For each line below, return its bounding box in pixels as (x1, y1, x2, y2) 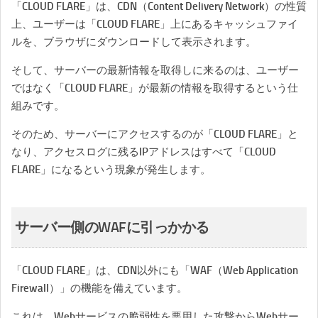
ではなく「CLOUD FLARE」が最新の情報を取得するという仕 (11, 82, 298, 94)
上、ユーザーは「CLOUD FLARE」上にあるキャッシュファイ (11, 18, 298, 31)
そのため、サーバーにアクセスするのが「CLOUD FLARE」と (11, 128, 298, 141)
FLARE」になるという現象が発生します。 (11, 163, 211, 176)
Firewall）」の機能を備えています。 (11, 282, 187, 295)
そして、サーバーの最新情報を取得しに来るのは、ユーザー (11, 64, 299, 77)
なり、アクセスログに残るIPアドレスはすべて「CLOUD (11, 146, 276, 158)
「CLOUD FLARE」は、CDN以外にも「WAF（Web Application (11, 264, 298, 277)
